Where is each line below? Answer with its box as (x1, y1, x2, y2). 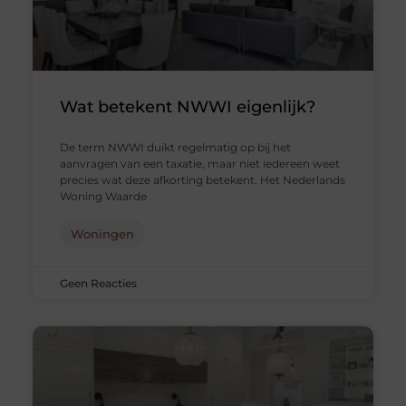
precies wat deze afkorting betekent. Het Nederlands (59, 173, 345, 188)
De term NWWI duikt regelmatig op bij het (59, 140, 291, 155)
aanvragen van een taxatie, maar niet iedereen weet (59, 157, 340, 171)
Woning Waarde (59, 189, 147, 204)
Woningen (70, 227, 134, 242)
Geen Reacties (59, 276, 137, 291)
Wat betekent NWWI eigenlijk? (59, 97, 315, 118)
